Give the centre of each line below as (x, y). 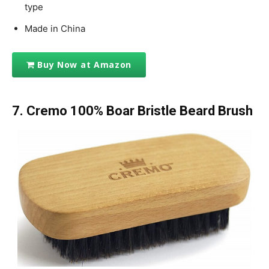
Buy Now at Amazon (85, 65)
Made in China (55, 28)
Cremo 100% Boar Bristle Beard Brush (141, 110)
